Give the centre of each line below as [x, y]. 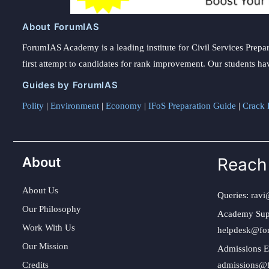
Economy [124, 105]
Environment [75, 105]
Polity [33, 105]
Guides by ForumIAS [70, 85]
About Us [40, 190]
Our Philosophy [52, 209]
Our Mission [45, 246]
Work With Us [49, 227]
